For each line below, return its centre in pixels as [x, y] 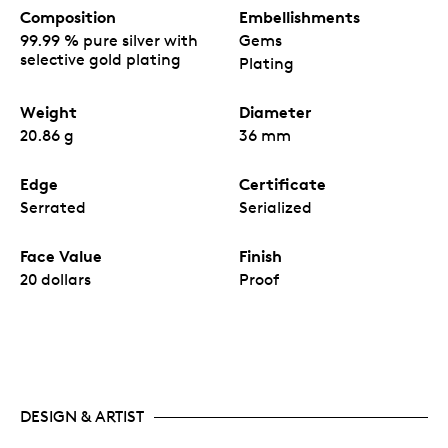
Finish [260, 256]
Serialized [275, 208]
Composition [68, 17]
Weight [48, 112]
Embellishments [299, 17]
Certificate [282, 184]
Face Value [61, 256]
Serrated [53, 208]
